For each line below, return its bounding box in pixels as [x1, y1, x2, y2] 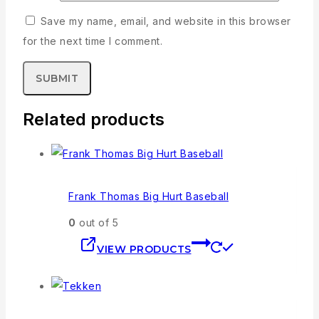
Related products [23, 108, 164, 130]
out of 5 [75, 216, 118, 229]
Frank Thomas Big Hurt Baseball [68, 190, 229, 203]
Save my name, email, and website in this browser [40, 14, 291, 27]
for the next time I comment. [23, 34, 162, 47]
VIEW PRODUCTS [97, 242, 192, 256]
